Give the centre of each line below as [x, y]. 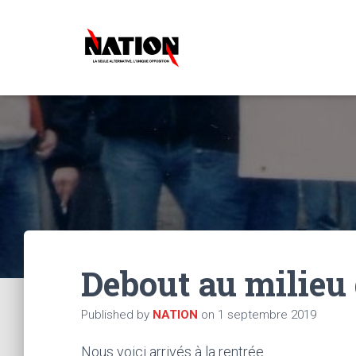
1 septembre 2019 [267, 315]
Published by [117, 315]
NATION [175, 315]
